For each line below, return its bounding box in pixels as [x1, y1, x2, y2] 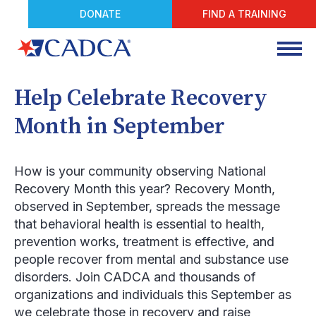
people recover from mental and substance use [14, 252, 288, 267]
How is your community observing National [14, 164, 266, 178]
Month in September [14, 113, 225, 141]
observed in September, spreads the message [14, 199, 280, 214]
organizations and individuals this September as [14, 287, 291, 302]
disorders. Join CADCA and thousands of [14, 269, 256, 284]
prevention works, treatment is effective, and [14, 234, 274, 249]
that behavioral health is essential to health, [14, 217, 265, 231]
